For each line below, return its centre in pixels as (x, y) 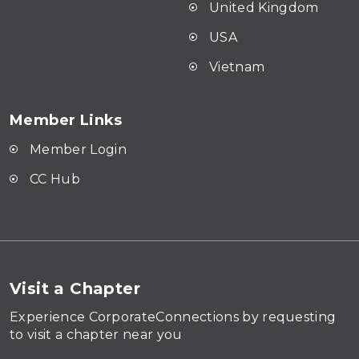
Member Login (78, 149)
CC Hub (55, 179)
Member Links (66, 120)
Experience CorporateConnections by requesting (173, 317)
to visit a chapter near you (96, 334)
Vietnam (237, 67)
